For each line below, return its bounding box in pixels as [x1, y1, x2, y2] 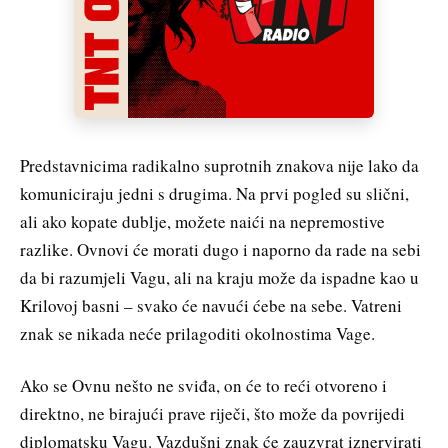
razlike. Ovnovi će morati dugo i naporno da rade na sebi [20, 237, 421, 261]
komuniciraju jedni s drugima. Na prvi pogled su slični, [20, 181, 409, 205]
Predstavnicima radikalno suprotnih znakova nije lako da [20, 153, 419, 177]
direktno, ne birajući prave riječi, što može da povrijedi [20, 401, 405, 425]
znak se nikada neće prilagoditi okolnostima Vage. [20, 321, 375, 345]
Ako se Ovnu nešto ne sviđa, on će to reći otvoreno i [20, 373, 387, 397]
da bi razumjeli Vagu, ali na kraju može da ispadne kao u [20, 265, 419, 289]
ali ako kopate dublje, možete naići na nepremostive [20, 209, 385, 233]
